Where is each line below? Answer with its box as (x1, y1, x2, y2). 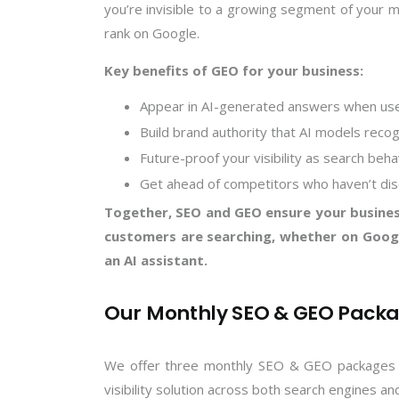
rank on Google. (104, 23, 199, 42)
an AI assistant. (104, 250, 208, 269)
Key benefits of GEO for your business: (104, 61, 363, 79)
